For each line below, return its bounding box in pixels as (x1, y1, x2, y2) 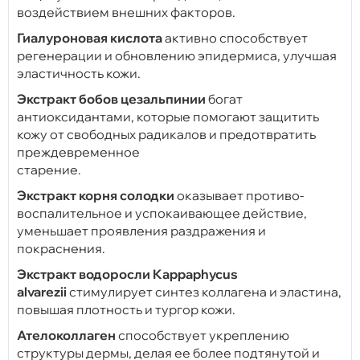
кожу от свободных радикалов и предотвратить (17, 125, 316, 142)
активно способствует (162, 29, 308, 46)
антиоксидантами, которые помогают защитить (17, 108, 319, 125)
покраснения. (17, 239, 105, 256)
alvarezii (17, 283, 67, 300)
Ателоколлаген (17, 326, 116, 343)
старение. (17, 161, 81, 178)
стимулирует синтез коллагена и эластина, (67, 283, 342, 300)
